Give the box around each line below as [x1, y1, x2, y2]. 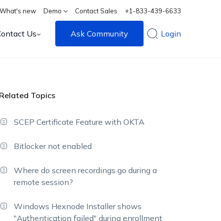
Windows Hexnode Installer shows [14, 201, 142, 211]
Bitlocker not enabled [14, 141, 92, 151]
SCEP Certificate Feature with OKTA [14, 117, 145, 127]
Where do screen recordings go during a [14, 165, 157, 175]
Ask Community [71, 29, 129, 38]
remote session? [14, 177, 74, 187]
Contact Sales [75, 7, 118, 15]
